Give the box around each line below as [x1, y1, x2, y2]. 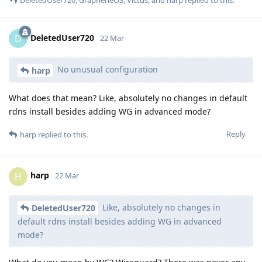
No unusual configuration [55, 63, 158, 75]
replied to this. [36, 129, 88, 140]
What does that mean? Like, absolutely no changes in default [9, 92, 247, 104]
